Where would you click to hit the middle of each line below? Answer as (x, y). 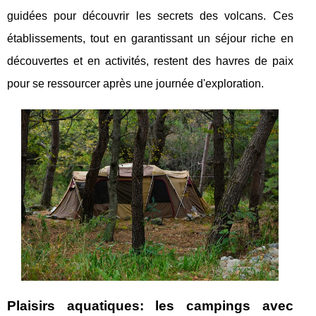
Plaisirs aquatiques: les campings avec (150, 306)
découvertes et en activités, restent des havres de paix (150, 61)
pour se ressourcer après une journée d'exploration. (135, 83)
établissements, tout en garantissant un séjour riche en (150, 38)
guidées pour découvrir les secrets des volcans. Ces (150, 16)
